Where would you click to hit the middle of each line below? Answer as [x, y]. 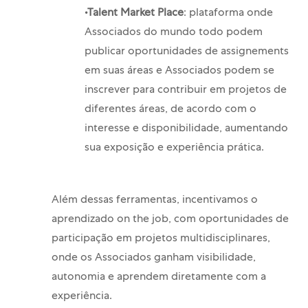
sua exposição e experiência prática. [174, 149]
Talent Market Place [135, 14]
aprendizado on [90, 220]
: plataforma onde [228, 14]
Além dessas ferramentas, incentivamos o [154, 201]
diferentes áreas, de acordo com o [170, 110]
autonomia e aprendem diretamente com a [158, 278]
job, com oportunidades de [220, 220]
